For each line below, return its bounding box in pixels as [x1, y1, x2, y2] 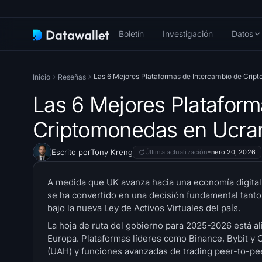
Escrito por [51, 147, 91, 157]
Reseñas [58, 72, 86, 81]
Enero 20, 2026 [207, 147, 256, 156]
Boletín [118, 29, 144, 39]
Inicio [33, 72, 50, 81]
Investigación [162, 29, 213, 39]
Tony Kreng [91, 147, 133, 157]
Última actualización [145, 147, 208, 156]
